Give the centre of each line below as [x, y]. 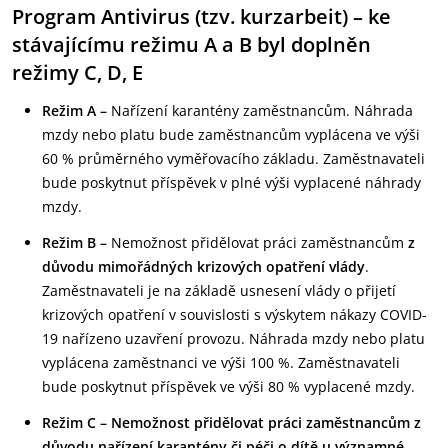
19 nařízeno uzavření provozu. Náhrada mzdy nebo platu [233, 338]
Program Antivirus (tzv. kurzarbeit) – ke [201, 16]
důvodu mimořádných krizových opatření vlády [203, 266]
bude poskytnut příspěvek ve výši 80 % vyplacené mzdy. [228, 386]
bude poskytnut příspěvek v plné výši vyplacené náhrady [231, 182]
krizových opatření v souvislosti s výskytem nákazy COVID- [234, 314]
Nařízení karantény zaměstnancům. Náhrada [262, 110]
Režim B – [76, 242]
